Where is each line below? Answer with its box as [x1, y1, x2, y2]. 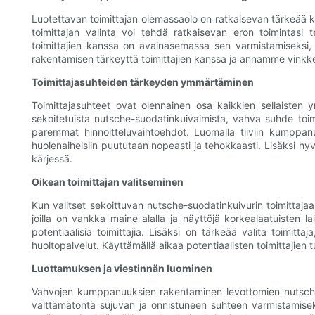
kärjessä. [32, 153, 72, 165]
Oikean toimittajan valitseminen [32, 176, 184, 188]
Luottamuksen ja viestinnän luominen [32, 262, 212, 275]
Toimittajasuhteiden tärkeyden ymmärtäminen [32, 76, 254, 89]
